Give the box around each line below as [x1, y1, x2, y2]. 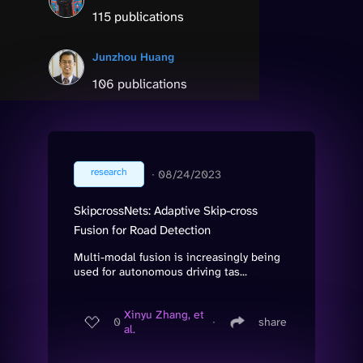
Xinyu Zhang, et [124, 307, 204, 322]
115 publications [92, 7, 184, 25]
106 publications [92, 75, 187, 92]
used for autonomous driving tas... [74, 263, 247, 279]
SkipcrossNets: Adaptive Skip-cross [74, 202, 258, 219]
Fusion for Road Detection [74, 221, 211, 238]
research [91, 164, 127, 178]
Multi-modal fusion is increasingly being [74, 249, 280, 264]
